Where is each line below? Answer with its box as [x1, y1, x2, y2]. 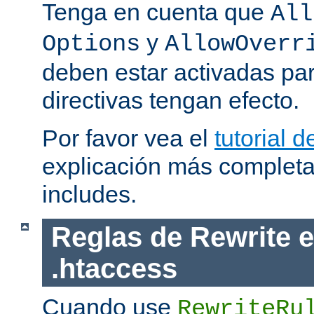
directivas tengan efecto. [42, 86, 299, 114]
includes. [42, 180, 137, 207]
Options [42, 30, 140, 57]
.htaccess [50, 252, 177, 284]
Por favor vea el [42, 124, 214, 151]
